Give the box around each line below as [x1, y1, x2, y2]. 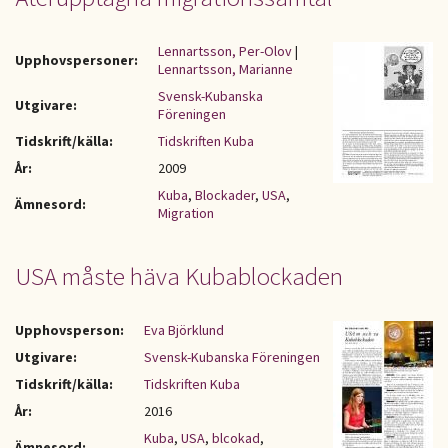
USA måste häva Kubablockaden [15, 260, 343, 292]
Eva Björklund [144, 321, 224, 339]
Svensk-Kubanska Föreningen [144, 348, 320, 366]
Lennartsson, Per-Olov [158, 42, 292, 60]
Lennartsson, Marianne [158, 60, 293, 78]
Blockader [195, 186, 255, 204]
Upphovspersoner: [15, 51, 138, 69]
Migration [158, 204, 214, 222]
